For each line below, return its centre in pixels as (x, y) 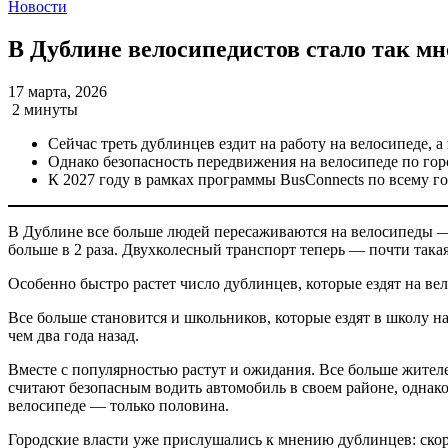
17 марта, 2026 (57, 91)
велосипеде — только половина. (118, 405)
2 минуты (45, 109)
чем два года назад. (73, 335)
